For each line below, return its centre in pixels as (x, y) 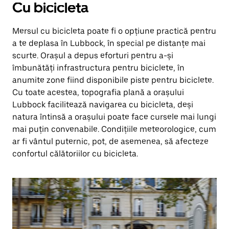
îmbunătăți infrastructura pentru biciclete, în (98, 68)
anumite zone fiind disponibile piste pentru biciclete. (113, 80)
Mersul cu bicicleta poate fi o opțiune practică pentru (114, 31)
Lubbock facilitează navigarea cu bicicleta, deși (103, 105)
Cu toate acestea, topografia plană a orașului (98, 92)
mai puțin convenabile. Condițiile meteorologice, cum (114, 129)
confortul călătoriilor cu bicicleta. (75, 154)
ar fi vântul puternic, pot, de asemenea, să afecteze (110, 141)
